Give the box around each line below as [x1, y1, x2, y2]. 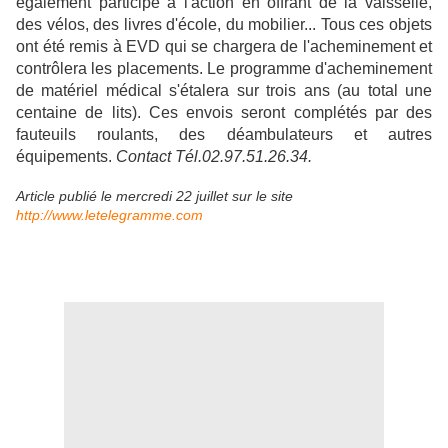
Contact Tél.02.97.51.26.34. [116, 147, 312, 165]
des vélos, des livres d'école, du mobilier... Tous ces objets [16, 15, 432, 33]
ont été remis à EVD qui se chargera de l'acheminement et [16, 37, 432, 55]
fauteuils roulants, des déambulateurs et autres [16, 125, 432, 143]
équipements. [16, 147, 116, 165]
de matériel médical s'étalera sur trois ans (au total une [16, 81, 432, 99]
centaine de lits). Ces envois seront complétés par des [16, 103, 432, 121]
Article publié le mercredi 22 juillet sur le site [16, 187, 293, 204]
